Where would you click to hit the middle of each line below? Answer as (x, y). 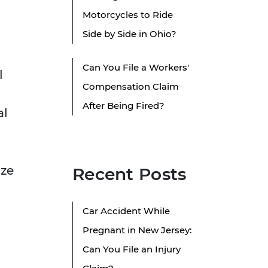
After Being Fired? (124, 106)
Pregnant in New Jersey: (137, 230)
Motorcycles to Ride (128, 15)
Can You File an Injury (132, 249)
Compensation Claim (131, 87)
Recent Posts (130, 174)
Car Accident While (126, 211)
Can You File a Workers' (136, 68)
